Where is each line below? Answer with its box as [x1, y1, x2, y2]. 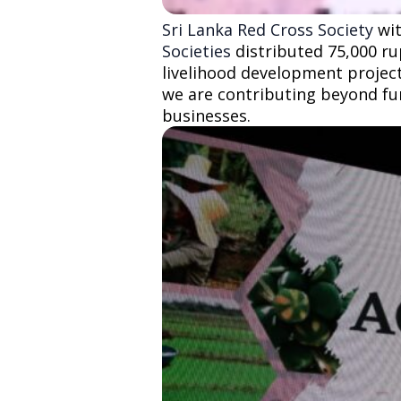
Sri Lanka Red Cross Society [162, 19, 373, 41]
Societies [162, 40, 231, 63]
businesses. [162, 105, 251, 127]
